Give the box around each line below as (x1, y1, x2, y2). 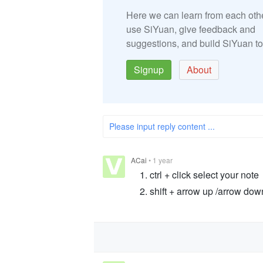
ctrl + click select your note (150, 168, 259, 182)
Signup (134, 63, 164, 77)
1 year (153, 155, 173, 166)
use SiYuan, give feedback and (126, 22, 255, 36)
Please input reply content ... (109, 120, 215, 133)
